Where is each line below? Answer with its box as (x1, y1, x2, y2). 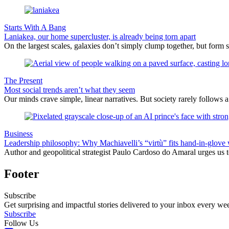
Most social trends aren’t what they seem (4, 85, 135, 94)
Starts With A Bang (4, 22, 66, 32)
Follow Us (4, 218, 38, 227)
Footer (4, 167, 39, 180)
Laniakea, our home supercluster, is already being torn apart (4, 32, 196, 41)
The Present (4, 76, 42, 85)
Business (4, 129, 33, 138)
